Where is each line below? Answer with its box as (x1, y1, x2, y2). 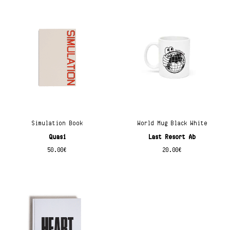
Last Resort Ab (149, 133, 196, 141)
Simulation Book (32, 120, 83, 127)
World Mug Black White (137, 120, 208, 127)
